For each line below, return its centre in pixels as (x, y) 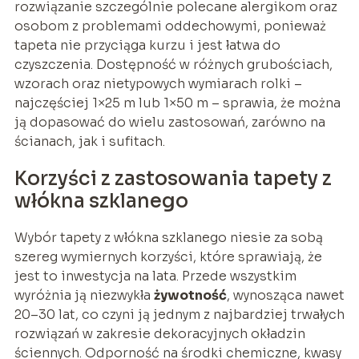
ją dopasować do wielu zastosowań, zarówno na (169, 122)
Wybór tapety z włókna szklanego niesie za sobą (168, 237)
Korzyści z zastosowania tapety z (173, 178)
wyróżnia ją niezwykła (84, 295)
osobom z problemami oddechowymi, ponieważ (170, 26)
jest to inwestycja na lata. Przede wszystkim (155, 276)
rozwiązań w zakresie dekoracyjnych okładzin (159, 333)
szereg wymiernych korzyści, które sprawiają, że (168, 256)
